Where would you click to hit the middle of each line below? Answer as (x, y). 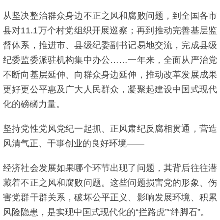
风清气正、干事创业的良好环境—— (74, 143)
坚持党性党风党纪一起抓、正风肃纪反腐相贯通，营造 (110, 129)
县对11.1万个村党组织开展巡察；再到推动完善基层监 (110, 30)
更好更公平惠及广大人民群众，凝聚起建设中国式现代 (110, 89)
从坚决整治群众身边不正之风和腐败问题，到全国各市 (110, 16)
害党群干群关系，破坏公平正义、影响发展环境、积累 (110, 197)
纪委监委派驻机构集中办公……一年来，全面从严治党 (110, 60)
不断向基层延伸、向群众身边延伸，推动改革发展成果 (110, 75)
